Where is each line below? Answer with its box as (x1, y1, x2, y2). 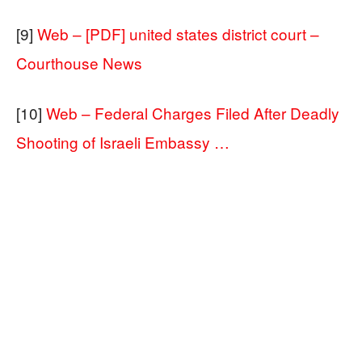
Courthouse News (16, 51, 142, 74)
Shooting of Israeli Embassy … (16, 130, 229, 153)
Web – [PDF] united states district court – (37, 22, 319, 44)
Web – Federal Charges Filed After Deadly (46, 101, 339, 124)
